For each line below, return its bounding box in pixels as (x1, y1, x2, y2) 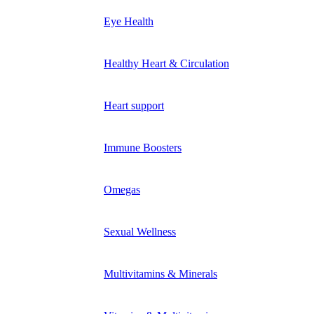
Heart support (104, 99, 164, 111)
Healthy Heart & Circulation (104, 57, 229, 69)
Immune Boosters (104, 141, 182, 153)
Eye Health (104, 15, 153, 27)
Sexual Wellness (104, 225, 176, 238)
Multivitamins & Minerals (104, 267, 217, 280)
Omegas (104, 183, 140, 196)
